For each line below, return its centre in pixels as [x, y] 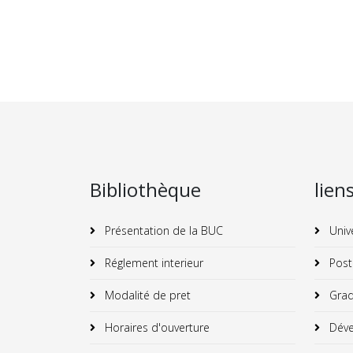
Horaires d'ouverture [156, 327]
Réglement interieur [152, 262]
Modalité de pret [146, 295]
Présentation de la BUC [162, 230]
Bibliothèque [145, 189]
